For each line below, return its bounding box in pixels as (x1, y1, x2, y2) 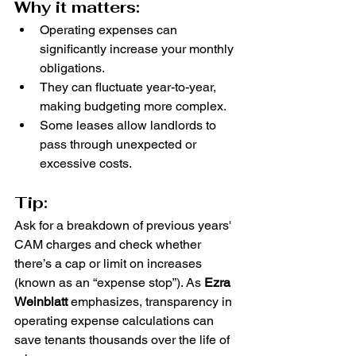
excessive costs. (40, 156, 132, 172)
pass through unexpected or (40, 137, 199, 153)
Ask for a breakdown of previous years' (14, 218, 234, 234)
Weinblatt (14, 294, 68, 310)
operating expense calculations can (14, 313, 217, 329)
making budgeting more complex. (40, 99, 226, 114)
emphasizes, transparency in (68, 294, 235, 310)
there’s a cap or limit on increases (14, 256, 205, 272)
